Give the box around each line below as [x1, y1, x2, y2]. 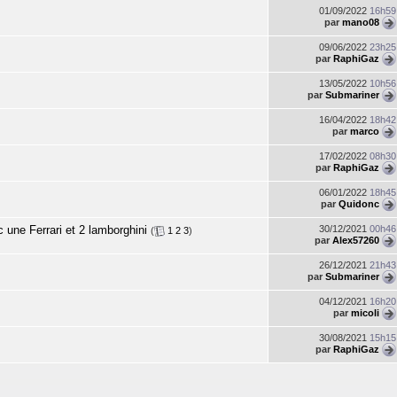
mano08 [342, 16, 379, 27]
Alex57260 [332, 234, 379, 245]
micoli [351, 307, 379, 318]
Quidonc [339, 198, 379, 209]
